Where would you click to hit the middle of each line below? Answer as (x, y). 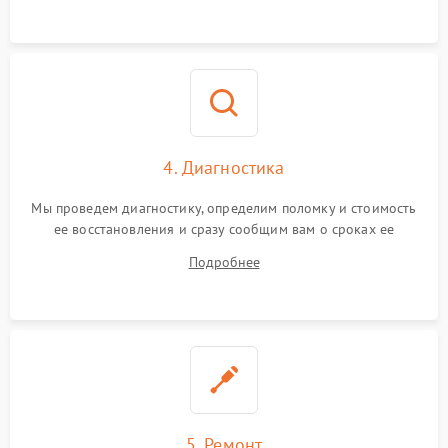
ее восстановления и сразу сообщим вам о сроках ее (224, 229)
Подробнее (224, 262)
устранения (224, 250)
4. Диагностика (224, 167)
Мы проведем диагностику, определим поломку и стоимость (224, 208)
